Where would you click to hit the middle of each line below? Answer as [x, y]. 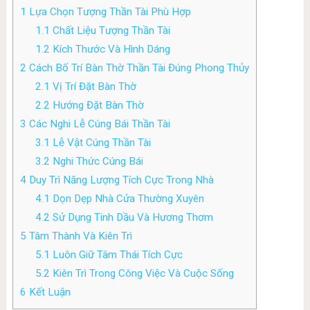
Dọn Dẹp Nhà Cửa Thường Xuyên [127, 199]
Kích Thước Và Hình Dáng [110, 49]
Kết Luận [48, 292]
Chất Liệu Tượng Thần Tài [110, 31]
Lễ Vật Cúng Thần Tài [101, 143]
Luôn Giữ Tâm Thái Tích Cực [117, 255]
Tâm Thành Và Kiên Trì [79, 236]
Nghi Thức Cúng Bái [97, 162]
